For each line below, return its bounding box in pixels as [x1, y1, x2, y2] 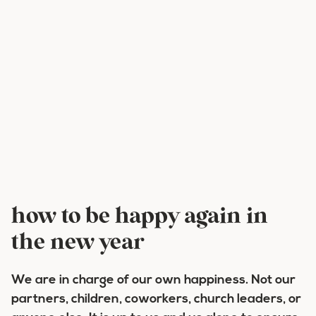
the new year [11, 232, 144, 255]
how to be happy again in [11, 206, 268, 229]
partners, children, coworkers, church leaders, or [11, 293, 301, 306]
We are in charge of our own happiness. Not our [11, 274, 296, 287]
